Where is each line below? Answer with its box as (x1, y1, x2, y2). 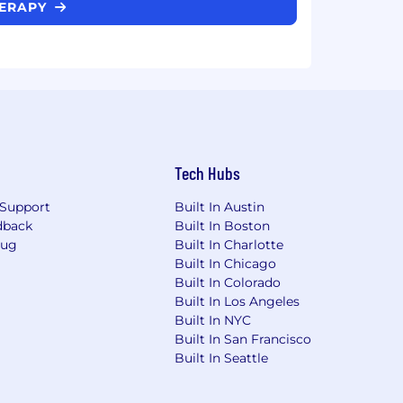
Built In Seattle (175, 349, 269, 366)
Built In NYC (175, 311, 252, 328)
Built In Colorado (175, 273, 282, 291)
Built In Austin (175, 198, 265, 215)
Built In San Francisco (175, 330, 312, 347)
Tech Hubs (175, 161, 241, 184)
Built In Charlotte (175, 236, 284, 253)
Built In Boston (175, 217, 271, 234)
